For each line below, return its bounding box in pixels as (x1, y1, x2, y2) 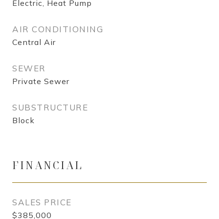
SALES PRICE (12, 197, 72, 207)
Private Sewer (12, 76, 69, 86)
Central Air (12, 37, 56, 47)
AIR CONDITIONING (12, 24, 103, 34)
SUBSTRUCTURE (12, 102, 88, 112)
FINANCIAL (12, 158, 83, 172)
